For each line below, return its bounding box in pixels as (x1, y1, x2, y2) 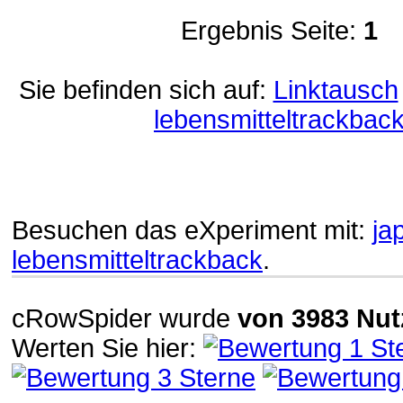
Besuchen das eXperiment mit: (12, 216, 372, 246)
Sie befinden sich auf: (18, 75, 273, 104)
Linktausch (273, 75, 399, 104)
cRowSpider (12, 303, 152, 333)
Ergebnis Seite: (181, 15, 363, 45)
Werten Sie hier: (12, 333, 203, 363)
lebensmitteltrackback (12, 246, 263, 275)
